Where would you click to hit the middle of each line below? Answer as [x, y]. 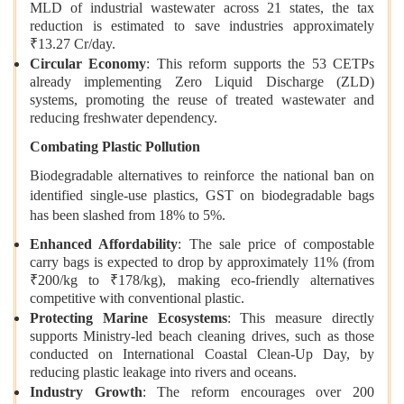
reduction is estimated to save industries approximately [202, 28]
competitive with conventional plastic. [137, 300]
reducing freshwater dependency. [124, 119]
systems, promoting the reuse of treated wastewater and [202, 101]
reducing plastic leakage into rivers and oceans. [163, 374]
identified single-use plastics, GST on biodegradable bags [202, 196]
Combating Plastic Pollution [115, 147]
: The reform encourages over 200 [258, 392]
